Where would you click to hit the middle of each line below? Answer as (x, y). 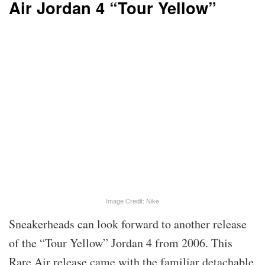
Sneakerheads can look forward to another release (128, 224)
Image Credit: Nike (132, 201)
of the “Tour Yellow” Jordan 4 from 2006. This (121, 243)
